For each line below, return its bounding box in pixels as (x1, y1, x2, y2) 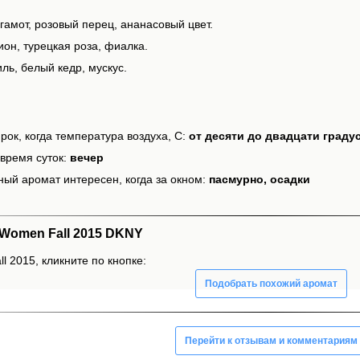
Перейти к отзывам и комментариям (185, 334, 358, 346)
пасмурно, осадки (209, 173, 310, 186)
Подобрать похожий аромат (205, 277, 337, 289)
